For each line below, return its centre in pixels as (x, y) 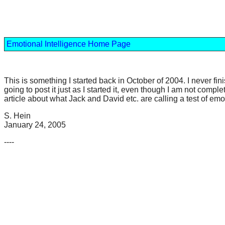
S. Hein (17, 116)
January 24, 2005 (35, 125)
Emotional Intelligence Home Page (69, 44)
